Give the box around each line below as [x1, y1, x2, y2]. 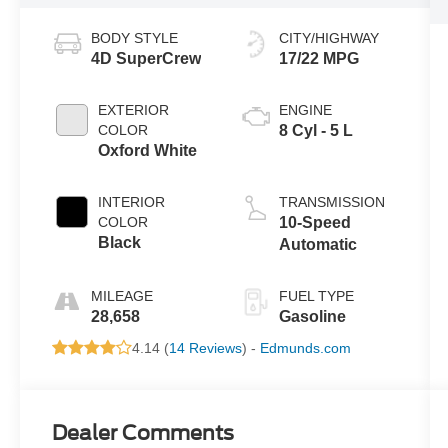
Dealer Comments [52, 420, 235, 445]
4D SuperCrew [91, 49, 202, 67]
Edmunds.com [260, 339, 352, 356]
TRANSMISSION [278, 193, 385, 210]
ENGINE [278, 101, 332, 118]
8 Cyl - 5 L [278, 121, 353, 139]
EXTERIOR [98, 101, 170, 118]
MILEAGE [91, 287, 154, 304]
